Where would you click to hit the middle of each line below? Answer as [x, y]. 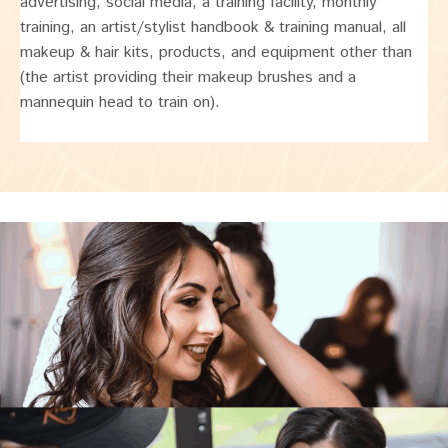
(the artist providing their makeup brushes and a [188, 77]
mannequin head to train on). [120, 102]
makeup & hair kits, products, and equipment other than [216, 52]
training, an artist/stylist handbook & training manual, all [213, 27]
